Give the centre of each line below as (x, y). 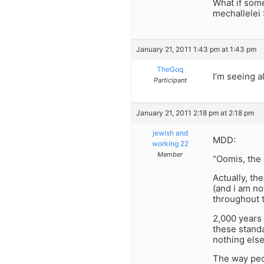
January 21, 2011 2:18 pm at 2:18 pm (195, 113)
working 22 (170, 143)
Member (170, 154)
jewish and (170, 133)
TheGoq (170, 70)
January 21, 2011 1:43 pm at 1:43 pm (196, 49)
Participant (170, 80)
